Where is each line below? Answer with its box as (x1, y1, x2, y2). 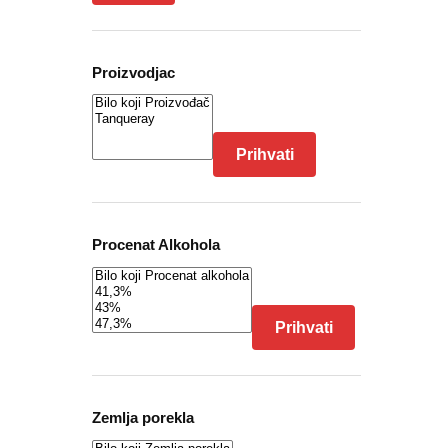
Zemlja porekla (91, 408, 194, 426)
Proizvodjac (91, 63, 175, 81)
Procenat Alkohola (91, 236, 220, 254)
